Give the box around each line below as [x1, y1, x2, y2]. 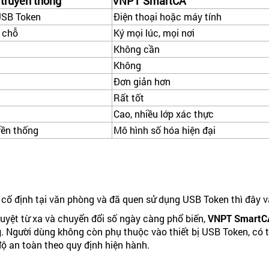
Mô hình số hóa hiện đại [113, 124, 216, 137]
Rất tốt [113, 91, 144, 104]
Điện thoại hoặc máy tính [113, 10, 222, 23]
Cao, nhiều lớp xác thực [113, 107, 214, 121]
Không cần [113, 43, 160, 56]
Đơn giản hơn [113, 75, 171, 88]
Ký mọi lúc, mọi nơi [113, 26, 195, 40]
